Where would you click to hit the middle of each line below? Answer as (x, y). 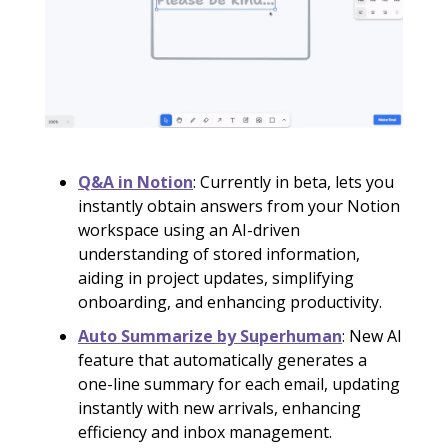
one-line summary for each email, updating (239, 384)
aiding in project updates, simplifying (216, 278)
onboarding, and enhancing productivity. (230, 302)
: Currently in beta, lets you (293, 182)
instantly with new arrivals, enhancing (219, 408)
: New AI (372, 336)
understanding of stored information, (219, 254)
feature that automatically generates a (222, 360)
